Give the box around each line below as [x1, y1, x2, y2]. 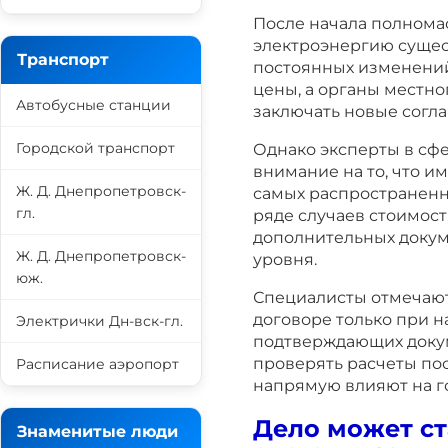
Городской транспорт [16, 139, 175, 157]
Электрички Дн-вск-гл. [16, 312, 183, 330]
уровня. [253, 250, 317, 269]
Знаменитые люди [17, 422, 178, 441]
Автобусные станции [16, 96, 171, 114]
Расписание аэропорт [16, 355, 179, 373]
